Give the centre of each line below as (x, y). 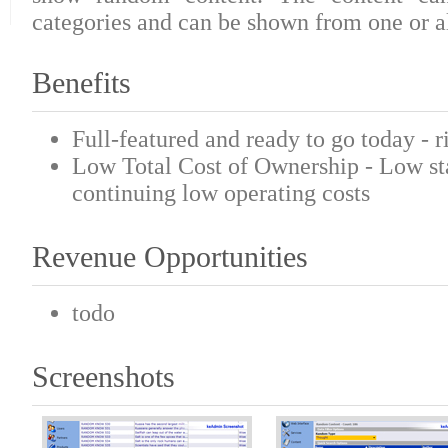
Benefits (81, 83)
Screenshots (103, 377)
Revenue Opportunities (169, 257)
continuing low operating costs (220, 192)
